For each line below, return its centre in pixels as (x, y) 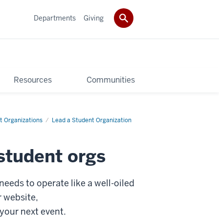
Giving (94, 18)
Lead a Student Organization (92, 120)
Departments (55, 18)
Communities (111, 80)
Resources (33, 80)
